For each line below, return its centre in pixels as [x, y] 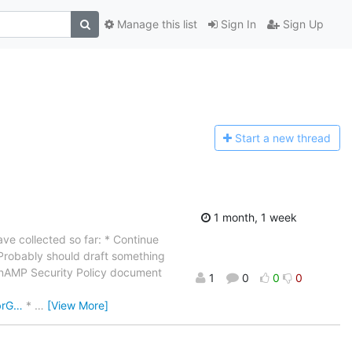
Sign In [237, 24]
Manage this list [156, 24]
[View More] [78, 305]
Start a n [257, 138]
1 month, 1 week [254, 217]
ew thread [305, 138]
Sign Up [302, 24]
